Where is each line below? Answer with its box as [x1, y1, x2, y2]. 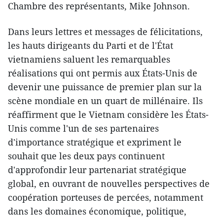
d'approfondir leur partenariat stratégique [8, 163, 186, 176]
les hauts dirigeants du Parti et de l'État [8, 39, 173, 51]
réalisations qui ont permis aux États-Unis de [8, 67, 197, 79]
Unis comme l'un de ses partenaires [8, 122, 159, 134]
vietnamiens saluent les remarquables [8, 53, 170, 65]
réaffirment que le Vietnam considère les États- [8, 108, 209, 120]
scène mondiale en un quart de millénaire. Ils [8, 94, 203, 107]
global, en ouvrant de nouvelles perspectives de [8, 177, 210, 189]
